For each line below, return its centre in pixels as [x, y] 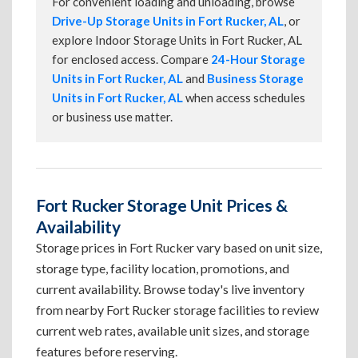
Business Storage [255, 78]
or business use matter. [112, 117]
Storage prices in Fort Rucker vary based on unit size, [179, 247]
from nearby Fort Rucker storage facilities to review [177, 310]
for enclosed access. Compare [131, 59]
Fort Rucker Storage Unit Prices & [162, 205]
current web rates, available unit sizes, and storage [173, 330]
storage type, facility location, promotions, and [163, 268]
